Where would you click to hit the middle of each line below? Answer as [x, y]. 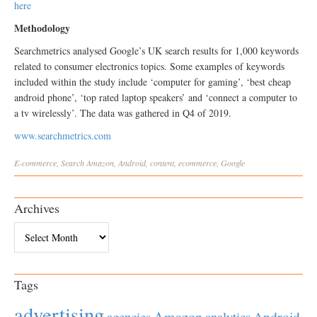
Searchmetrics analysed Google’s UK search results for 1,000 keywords [156, 51]
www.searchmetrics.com [63, 136]
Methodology [42, 28]
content [162, 163]
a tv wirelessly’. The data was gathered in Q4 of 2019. [123, 113]
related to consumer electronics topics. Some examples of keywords [149, 67]
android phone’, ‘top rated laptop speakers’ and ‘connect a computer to [156, 98]
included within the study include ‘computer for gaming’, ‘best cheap [152, 82]
